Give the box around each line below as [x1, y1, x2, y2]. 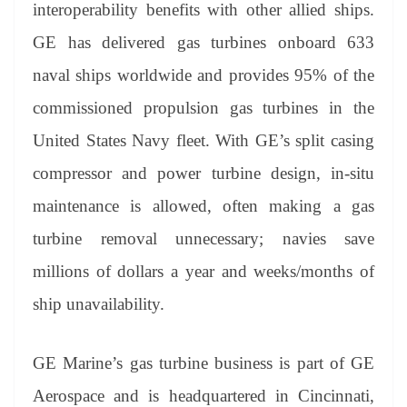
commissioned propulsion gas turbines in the [33, 98, 374, 118]
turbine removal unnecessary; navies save [33, 229, 374, 249]
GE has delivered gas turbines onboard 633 [33, 33, 374, 53]
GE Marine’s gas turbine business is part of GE [33, 352, 374, 372]
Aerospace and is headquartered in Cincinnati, [33, 385, 374, 405]
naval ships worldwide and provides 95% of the [33, 65, 374, 85]
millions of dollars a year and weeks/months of [33, 262, 374, 282]
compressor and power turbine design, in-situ [33, 164, 374, 184]
